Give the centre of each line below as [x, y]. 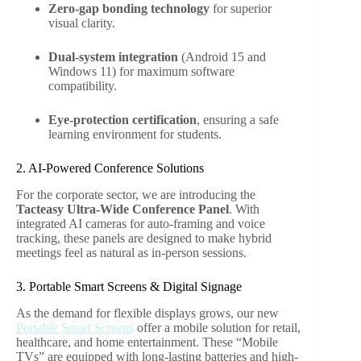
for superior [241, 9]
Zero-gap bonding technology [129, 9]
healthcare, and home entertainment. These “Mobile [147, 342]
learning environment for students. [135, 135]
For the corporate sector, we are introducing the [136, 195]
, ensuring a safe [238, 120]
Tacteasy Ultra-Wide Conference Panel [122, 210]
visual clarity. [82, 23]
